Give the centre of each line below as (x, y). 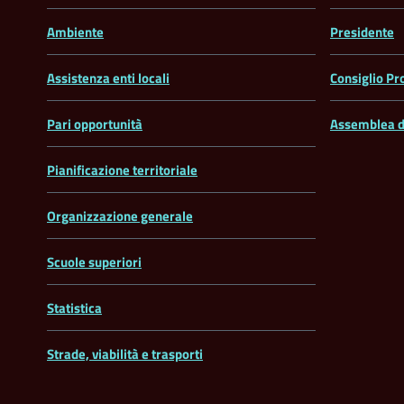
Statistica (74, 308)
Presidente (362, 32)
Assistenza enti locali (108, 78)
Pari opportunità (95, 124)
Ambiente (75, 32)
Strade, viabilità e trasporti (125, 354)
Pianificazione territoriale (122, 170)
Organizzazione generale (120, 216)
